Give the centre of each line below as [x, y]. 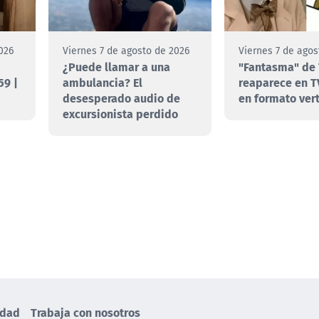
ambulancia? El [103, 83]
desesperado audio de [122, 98]
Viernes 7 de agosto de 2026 [126, 51]
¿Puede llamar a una [117, 67]
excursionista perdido [121, 114]
